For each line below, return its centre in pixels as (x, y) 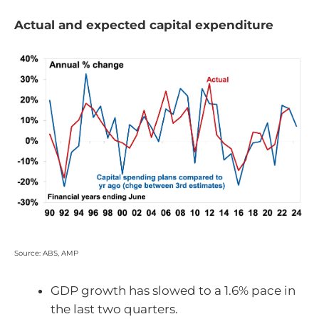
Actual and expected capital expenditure (144, 25)
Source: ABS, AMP (46, 253)
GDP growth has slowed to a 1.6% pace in (173, 290)
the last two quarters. (114, 309)
